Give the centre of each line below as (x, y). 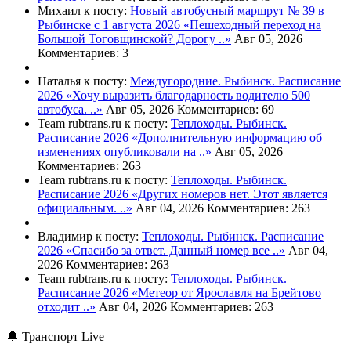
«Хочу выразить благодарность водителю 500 (188, 96)
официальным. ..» (85, 208)
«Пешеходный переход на (252, 25)
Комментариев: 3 (83, 53)
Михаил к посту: (84, 11)
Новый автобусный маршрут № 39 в (227, 11)
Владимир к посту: (90, 237)
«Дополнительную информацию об (227, 138)
